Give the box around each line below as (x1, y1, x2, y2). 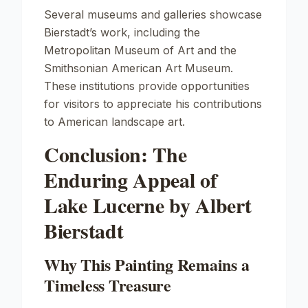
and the (194, 43, 236, 57)
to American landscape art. (44, 115, 185, 129)
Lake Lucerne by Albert (44, 190, 252, 220)
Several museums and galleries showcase (44, 8, 262, 21)
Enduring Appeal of (44, 164, 217, 195)
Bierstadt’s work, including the (44, 25, 200, 39)
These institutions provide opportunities (44, 79, 250, 93)
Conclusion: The (44, 139, 187, 169)
